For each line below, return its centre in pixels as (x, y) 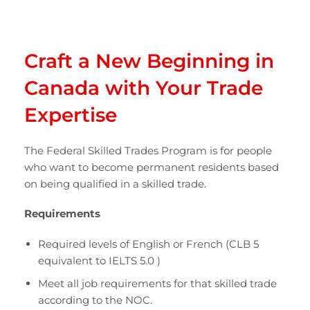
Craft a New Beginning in (149, 61)
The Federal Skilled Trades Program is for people (148, 150)
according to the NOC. (95, 300)
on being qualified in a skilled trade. (115, 183)
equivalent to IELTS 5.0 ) (99, 260)
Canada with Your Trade (144, 88)
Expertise (71, 115)
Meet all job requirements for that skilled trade (157, 283)
